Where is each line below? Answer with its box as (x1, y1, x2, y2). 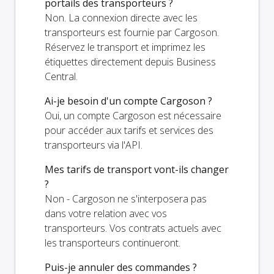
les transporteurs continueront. (45, 235, 180, 250)
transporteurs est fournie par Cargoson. (45, 25, 219, 39)
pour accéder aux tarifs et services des (45, 123, 213, 137)
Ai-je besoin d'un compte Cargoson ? (45, 94, 212, 108)
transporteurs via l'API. (45, 138, 143, 152)
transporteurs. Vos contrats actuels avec (45, 221, 221, 235)
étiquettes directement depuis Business (45, 54, 216, 68)
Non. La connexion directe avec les (45, 10, 198, 24)
